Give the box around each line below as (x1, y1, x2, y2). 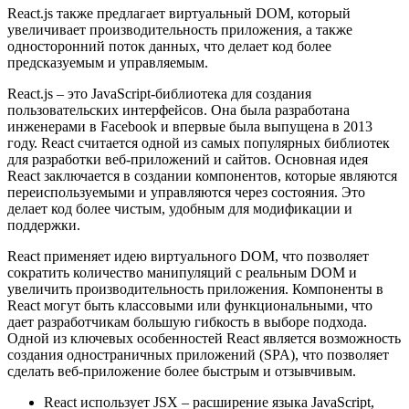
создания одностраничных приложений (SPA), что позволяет (7, 346, 389, 362)
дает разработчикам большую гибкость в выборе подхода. (7, 313, 367, 330)
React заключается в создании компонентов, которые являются (7, 167, 397, 184)
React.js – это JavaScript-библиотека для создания (7, 85, 311, 101)
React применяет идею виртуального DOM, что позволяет (7, 247, 369, 264)
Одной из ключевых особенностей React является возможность (7, 330, 401, 346)
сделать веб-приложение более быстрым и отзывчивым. (7, 362, 356, 379)
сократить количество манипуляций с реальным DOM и (7, 264, 357, 280)
